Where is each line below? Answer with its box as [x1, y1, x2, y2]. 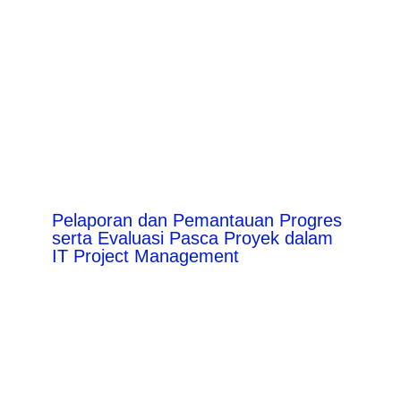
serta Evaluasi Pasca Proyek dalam [51, 228, 333, 249]
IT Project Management [51, 246, 239, 267]
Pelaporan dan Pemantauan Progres [51, 210, 342, 231]
